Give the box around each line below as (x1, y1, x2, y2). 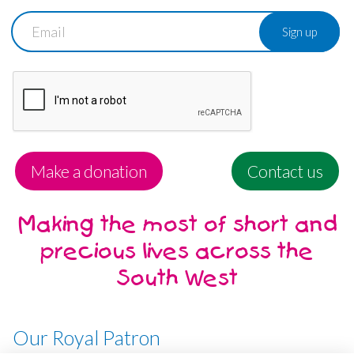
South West (116, 265, 238, 291)
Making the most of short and (17, 212, 337, 237)
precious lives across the (40, 239, 314, 264)
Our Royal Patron (13, 325, 160, 349)
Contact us (247, 160, 323, 181)
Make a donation (31, 160, 147, 181)
